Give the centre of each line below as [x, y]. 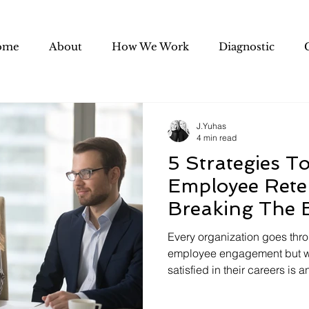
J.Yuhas [211, 126]
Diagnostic [247, 47]
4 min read [217, 138]
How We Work [150, 47]
